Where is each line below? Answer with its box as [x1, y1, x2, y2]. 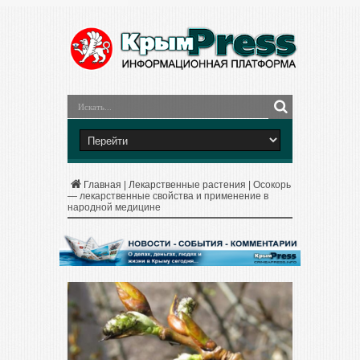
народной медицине [67, 202, 161, 213]
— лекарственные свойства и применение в [67, 190, 268, 202]
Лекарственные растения [129, 179, 246, 190]
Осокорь [253, 179, 291, 190]
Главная [84, 179, 121, 190]
